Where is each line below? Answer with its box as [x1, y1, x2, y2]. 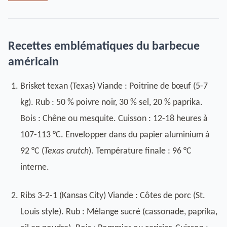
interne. [20, 163, 49, 172]
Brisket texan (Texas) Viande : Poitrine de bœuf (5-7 [20, 82, 208, 91]
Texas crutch [44, 146, 89, 156]
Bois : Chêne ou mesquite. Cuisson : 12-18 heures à [20, 114, 208, 124]
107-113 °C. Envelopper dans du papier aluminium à [20, 130, 210, 140]
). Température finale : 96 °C [89, 146, 192, 156]
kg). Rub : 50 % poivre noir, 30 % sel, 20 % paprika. [20, 98, 203, 107]
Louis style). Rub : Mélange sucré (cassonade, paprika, [20, 207, 217, 217]
